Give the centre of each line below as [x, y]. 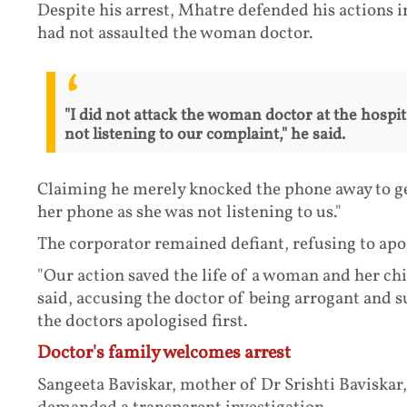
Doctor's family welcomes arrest [164, 353]
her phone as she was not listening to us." [189, 212]
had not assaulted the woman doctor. [174, 34]
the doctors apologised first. [142, 321]
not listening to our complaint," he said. [204, 134]
